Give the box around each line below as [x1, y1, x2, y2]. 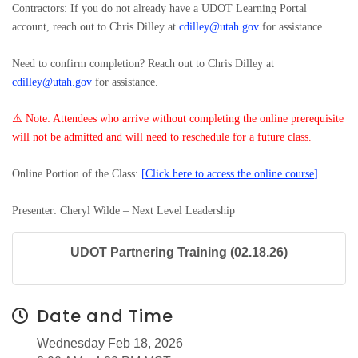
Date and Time [37, 304, 173, 328]
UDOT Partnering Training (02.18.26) [70, 245, 288, 259]
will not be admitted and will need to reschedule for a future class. [12, 131, 312, 143]
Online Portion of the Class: [12, 168, 141, 180]
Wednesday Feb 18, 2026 [37, 336, 183, 350]
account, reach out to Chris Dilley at [12, 21, 179, 33]
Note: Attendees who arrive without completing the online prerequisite [22, 113, 344, 125]
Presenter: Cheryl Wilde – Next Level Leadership [12, 205, 235, 217]
